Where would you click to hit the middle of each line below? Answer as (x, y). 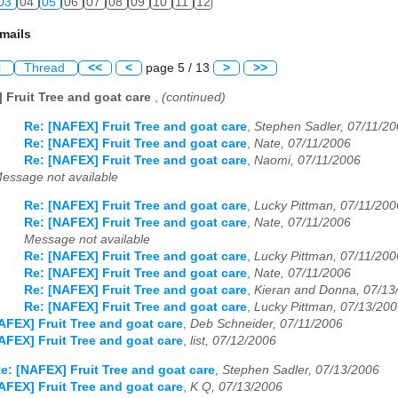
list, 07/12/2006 (233, 341)
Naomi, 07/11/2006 (307, 160)
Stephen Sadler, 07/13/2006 (301, 370)
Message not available (87, 240)
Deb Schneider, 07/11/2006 (267, 324)
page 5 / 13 (178, 68)
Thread (46, 68)
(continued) (194, 97)
